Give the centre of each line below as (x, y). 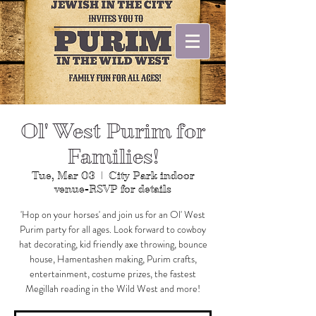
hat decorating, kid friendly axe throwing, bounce (113, 244)
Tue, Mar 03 (63, 176)
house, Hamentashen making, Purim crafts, (113, 259)
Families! (113, 157)
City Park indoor (151, 176)
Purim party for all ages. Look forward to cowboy (113, 229)
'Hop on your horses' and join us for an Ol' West (113, 214)
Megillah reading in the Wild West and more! (113, 288)
